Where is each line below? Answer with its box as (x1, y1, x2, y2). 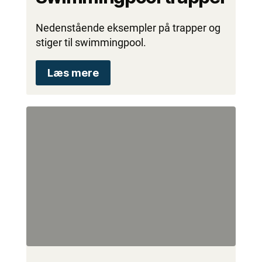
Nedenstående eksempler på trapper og (35, 22, 220, 35)
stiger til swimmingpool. (35, 36, 146, 49)
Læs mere (47, 67, 99, 80)
